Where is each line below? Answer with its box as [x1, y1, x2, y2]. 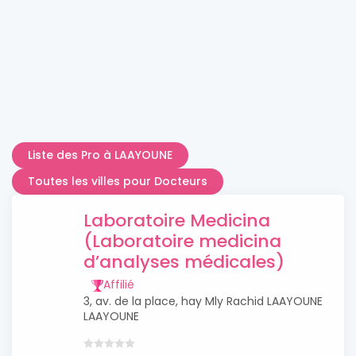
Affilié [103, 277, 134, 292]
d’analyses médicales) [83, 250, 284, 274]
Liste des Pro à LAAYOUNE [28, 147, 172, 163]
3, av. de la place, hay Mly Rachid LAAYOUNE [83, 293, 323, 309]
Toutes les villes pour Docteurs [28, 173, 207, 189]
